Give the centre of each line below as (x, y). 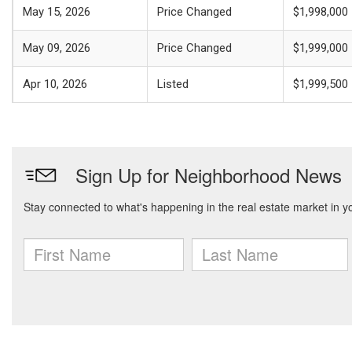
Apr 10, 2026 (55, 84)
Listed (173, 84)
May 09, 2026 (57, 48)
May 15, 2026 (57, 12)
